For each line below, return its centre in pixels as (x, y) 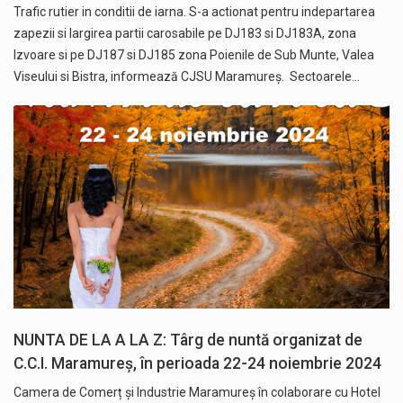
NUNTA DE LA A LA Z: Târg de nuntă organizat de (188, 340)
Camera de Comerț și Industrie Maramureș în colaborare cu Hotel (197, 393)
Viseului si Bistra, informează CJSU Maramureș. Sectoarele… (187, 77)
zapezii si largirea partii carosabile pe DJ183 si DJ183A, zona (185, 34)
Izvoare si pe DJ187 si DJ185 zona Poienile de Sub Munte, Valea (194, 55)
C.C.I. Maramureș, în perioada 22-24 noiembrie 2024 (197, 364)
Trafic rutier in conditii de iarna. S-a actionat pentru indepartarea (194, 12)
